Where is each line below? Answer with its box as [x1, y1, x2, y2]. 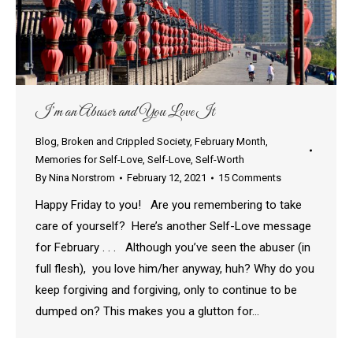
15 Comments [218, 172, 281, 184]
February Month [195, 136, 266, 148]
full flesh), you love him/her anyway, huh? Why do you [35, 262, 314, 277]
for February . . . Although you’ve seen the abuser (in [35, 240, 310, 255]
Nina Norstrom [49, 172, 115, 184]
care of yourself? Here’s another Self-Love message [35, 219, 311, 234]
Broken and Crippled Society [61, 136, 190, 148]
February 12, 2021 [127, 172, 206, 184]
